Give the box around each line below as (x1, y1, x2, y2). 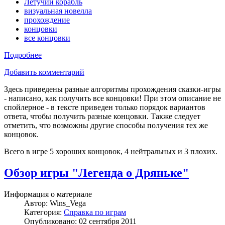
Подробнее (4, 51, 42, 60)
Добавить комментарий (4, 68, 84, 77)
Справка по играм (64, 208, 126, 216)
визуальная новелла (24, 7, 92, 16)
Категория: (24, 208, 64, 216)
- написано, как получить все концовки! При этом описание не (4, 94, 221, 103)
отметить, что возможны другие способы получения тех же (4, 121, 208, 130)
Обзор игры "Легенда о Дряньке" (4, 166, 189, 180)
